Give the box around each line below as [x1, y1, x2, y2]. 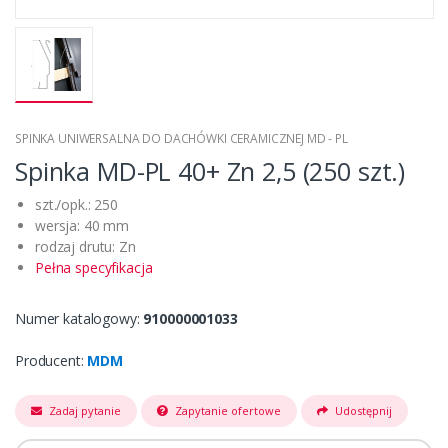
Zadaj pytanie [49, 403, 121, 419]
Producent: [15, 351, 88, 371]
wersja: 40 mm [35, 216, 130, 236]
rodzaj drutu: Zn [35, 237, 136, 257]
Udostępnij [334, 403, 392, 419]
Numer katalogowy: [15, 309, 144, 329]
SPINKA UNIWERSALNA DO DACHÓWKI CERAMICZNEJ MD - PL [15, 130, 348, 148]
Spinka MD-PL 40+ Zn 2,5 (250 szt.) [15, 154, 406, 189]
